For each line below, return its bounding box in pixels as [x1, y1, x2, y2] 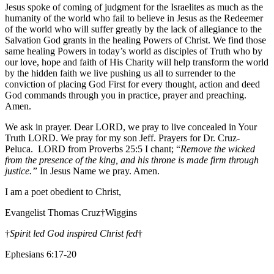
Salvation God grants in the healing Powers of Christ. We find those [5, 34, 266, 45]
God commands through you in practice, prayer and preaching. [5, 89, 246, 100]
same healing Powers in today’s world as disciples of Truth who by [5, 45, 262, 56]
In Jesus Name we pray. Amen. [40, 165, 160, 176]
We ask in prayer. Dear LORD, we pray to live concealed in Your [5, 121, 257, 132]
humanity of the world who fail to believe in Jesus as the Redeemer [5, 12, 263, 23]
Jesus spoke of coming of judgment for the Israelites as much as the [5, 1, 263, 12]
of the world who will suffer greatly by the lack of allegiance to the [5, 23, 262, 34]
